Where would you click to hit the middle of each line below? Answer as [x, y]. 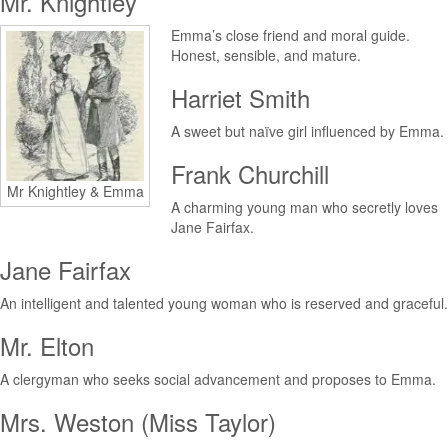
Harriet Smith [240, 97]
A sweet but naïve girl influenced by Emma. [307, 131]
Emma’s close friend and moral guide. [290, 35]
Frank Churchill [250, 173]
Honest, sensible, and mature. [266, 55]
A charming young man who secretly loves [304, 207]
